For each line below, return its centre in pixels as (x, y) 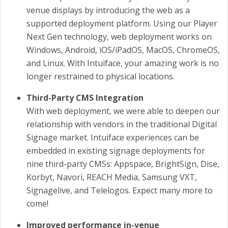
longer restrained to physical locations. (101, 76)
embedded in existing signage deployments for (116, 150)
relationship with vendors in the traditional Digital (122, 124)
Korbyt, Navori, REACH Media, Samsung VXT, (112, 177)
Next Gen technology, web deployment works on (119, 36)
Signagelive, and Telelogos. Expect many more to (120, 190)
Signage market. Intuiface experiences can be (113, 137)
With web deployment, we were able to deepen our (123, 111)
